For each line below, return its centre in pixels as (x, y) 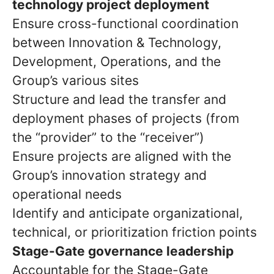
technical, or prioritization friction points (135, 232)
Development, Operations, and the (117, 61)
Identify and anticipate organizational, (128, 213)
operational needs (67, 194)
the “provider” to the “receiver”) (108, 137)
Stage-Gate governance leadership (123, 251)
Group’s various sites (76, 80)
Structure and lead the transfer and (119, 99)
